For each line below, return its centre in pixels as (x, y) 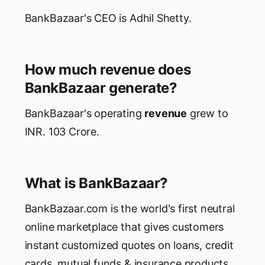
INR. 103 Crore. (62, 132)
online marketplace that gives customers (124, 227)
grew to (208, 114)
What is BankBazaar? (96, 183)
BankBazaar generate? (101, 88)
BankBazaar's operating (85, 114)
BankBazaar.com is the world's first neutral (130, 209)
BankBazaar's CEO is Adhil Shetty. (108, 18)
